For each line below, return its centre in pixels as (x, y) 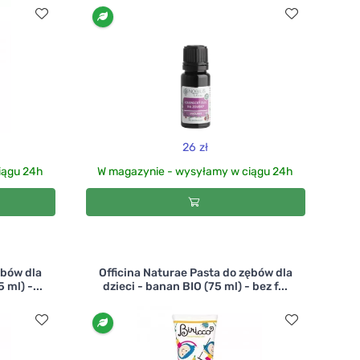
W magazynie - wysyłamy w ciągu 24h (196, 172)
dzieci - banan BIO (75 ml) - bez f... (196, 286)
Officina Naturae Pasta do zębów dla (195, 272)
